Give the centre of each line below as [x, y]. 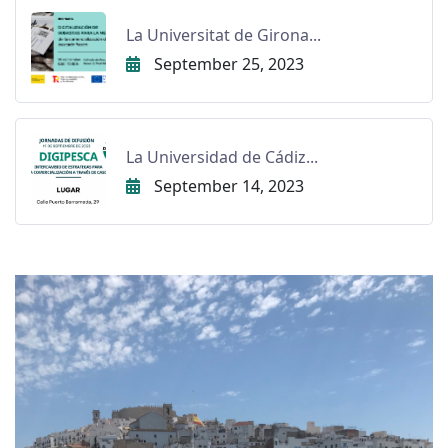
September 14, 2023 [227, 185]
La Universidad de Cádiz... [222, 156]
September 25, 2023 [227, 63]
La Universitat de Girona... [223, 34]
